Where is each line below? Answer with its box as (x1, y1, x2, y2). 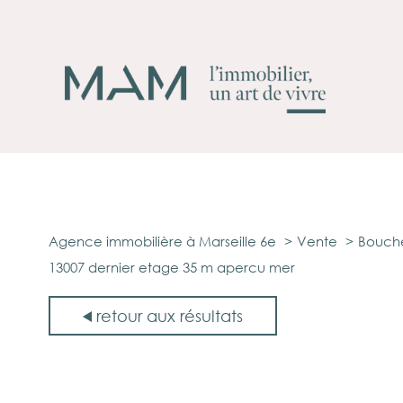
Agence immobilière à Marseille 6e (49, 232, 276, 251)
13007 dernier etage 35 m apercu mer (49, 258, 295, 277)
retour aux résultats (96, 305, 243, 326)
